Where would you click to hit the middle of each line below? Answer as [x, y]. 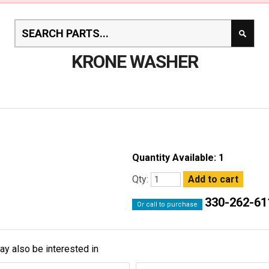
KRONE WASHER [134, 61]
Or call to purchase [168, 204]
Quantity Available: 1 [178, 157]
